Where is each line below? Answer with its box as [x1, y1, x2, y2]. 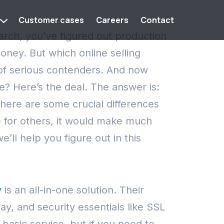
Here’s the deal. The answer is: [13, 81, 159, 93]
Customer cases [18, 14, 84, 25]
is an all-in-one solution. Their [4, 184, 144, 196]
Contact [140, 14, 174, 25]
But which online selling [29, 47, 140, 59]
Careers [96, 14, 128, 25]
